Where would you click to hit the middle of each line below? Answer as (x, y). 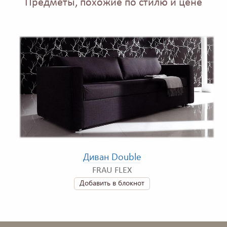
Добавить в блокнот (112, 183)
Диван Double (112, 157)
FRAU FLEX (112, 171)
